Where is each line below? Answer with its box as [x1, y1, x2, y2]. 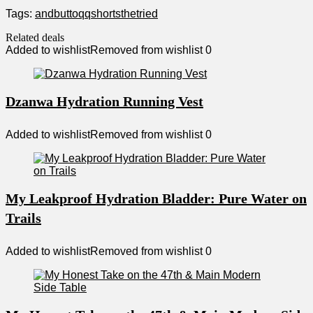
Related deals [6, 31, 64, 44]
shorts [91, 8, 121, 20]
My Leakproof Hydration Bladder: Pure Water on [6, 191, 307, 207]
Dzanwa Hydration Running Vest [6, 94, 203, 110]
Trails [6, 210, 41, 226]
